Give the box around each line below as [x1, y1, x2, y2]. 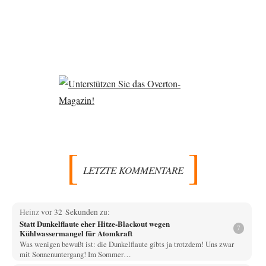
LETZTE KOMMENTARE [83, 163, 183, 177]
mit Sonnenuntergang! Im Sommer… [19, 248, 131, 259]
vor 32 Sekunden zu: [40, 206, 110, 217]
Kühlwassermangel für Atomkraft [19, 227, 132, 239]
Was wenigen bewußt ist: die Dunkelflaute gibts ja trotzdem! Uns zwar [19, 238, 234, 249]
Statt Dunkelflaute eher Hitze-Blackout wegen [19, 217, 170, 229]
